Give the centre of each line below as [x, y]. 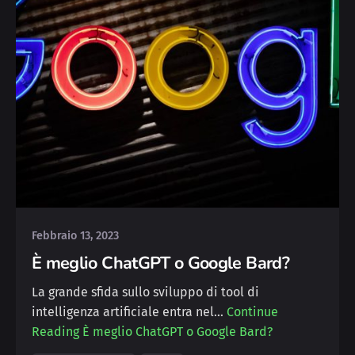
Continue [252, 311]
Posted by [107, 168]
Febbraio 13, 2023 [75, 235]
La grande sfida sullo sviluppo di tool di [145, 292]
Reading [55, 331]
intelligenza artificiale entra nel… [129, 311]
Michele [102, 183]
